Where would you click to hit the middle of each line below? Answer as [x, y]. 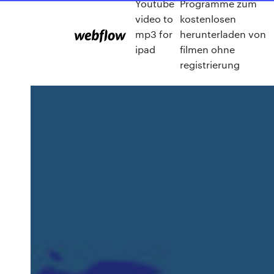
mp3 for [154, 34]
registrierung [210, 64]
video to [154, 18]
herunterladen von [223, 34]
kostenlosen [208, 18]
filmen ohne [208, 49]
